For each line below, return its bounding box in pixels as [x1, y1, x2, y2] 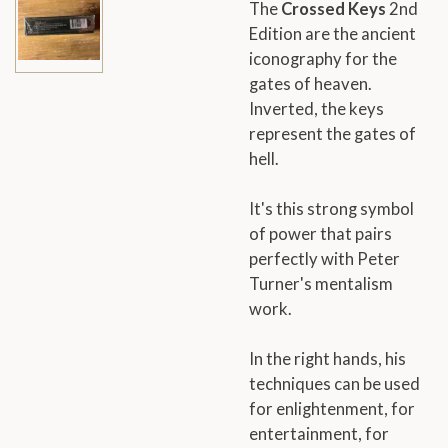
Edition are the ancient [249, 24, 416, 45]
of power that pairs [249, 224, 392, 245]
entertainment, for [249, 424, 389, 445]
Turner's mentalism [249, 274, 393, 295]
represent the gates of [249, 124, 416, 145]
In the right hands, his [249, 349, 406, 370]
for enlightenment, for [249, 399, 415, 420]
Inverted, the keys [249, 99, 384, 120]
